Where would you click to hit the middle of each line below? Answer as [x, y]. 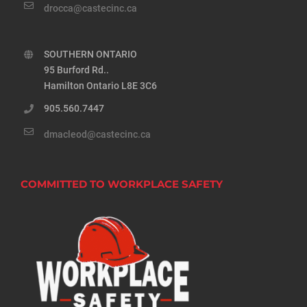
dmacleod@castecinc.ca [97, 134]
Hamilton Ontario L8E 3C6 [100, 86]
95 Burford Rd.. [76, 70]
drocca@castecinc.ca [90, 9]
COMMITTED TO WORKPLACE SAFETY [122, 184]
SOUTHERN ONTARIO [90, 54]
